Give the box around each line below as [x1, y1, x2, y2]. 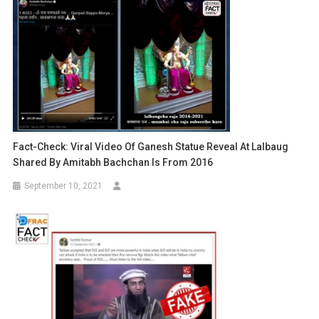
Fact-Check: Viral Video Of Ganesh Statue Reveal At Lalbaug [13, 141, 289, 153]
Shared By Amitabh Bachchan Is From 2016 [13, 157, 214, 169]
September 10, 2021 [24, 181, 103, 192]
